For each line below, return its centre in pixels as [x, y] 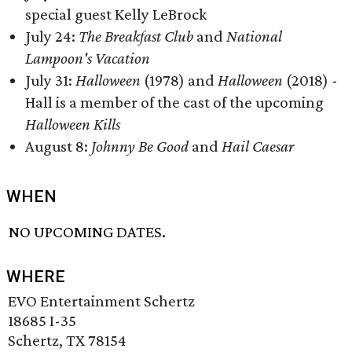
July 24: [52, 36]
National [254, 36]
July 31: [50, 80]
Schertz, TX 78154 [67, 341]
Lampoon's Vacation [88, 58]
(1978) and [181, 80]
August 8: [58, 146]
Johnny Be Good [140, 146]
